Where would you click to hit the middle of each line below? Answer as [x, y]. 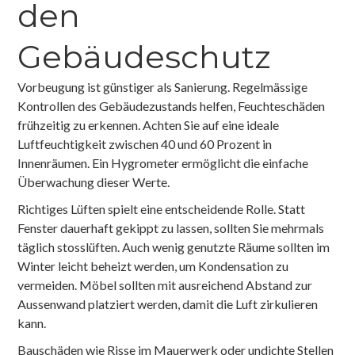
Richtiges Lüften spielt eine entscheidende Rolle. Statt [162, 208]
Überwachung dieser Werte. [94, 181]
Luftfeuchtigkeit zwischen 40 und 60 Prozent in [145, 143]
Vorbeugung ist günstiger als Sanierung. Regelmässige [163, 86]
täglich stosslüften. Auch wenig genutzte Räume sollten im [174, 246]
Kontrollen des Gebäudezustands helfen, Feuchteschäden [172, 105]
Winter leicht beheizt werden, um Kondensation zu [153, 265]
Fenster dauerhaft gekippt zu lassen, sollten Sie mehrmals [171, 227]
